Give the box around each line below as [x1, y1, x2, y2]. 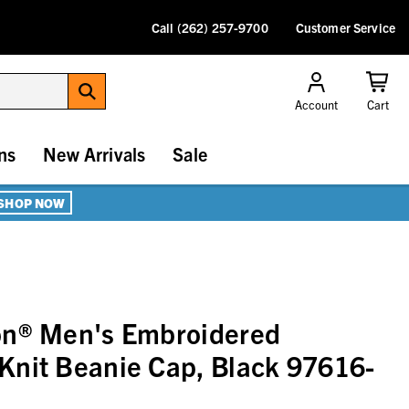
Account [294, 97, 339, 113]
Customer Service [295, 19, 395, 36]
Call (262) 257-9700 [152, 19, 268, 36]
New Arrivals [43, 142, 146, 166]
